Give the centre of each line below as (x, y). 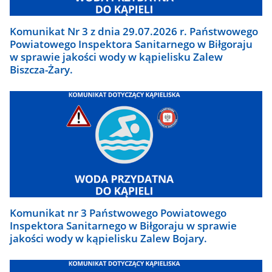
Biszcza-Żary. (42, 69)
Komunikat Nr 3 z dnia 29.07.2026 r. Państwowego (134, 31)
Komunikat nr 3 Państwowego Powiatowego (118, 212)
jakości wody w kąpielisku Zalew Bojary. (109, 238)
